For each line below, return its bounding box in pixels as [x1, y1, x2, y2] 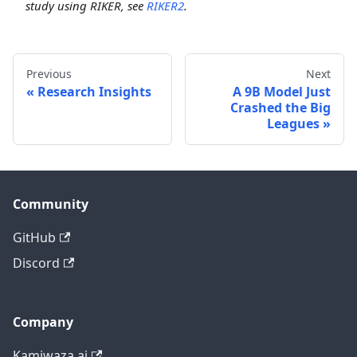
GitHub [13, 229, 56, 247]
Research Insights [37, 83, 151, 101]
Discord [13, 254, 60, 273]
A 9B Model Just [233, 83, 331, 101]
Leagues [267, 115, 320, 133]
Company [13, 313, 73, 331]
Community [13, 195, 88, 214]
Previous [26, 66, 72, 82]
